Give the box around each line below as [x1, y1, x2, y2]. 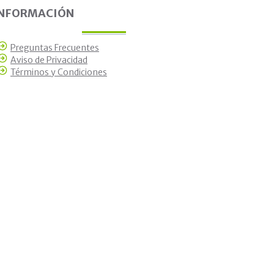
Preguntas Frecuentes [10, 42, 99, 54]
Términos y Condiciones [10, 67, 107, 78]
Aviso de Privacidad [10, 54, 87, 66]
